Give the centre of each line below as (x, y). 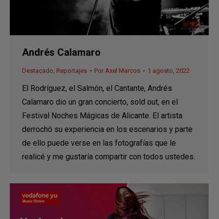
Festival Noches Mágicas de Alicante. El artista (102, 116)
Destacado (38, 71)
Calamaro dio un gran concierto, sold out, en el (100, 102)
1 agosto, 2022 (169, 71)
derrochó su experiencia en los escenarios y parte (107, 129)
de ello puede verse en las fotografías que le (99, 143)
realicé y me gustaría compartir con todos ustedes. (109, 157)
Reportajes (72, 71)
